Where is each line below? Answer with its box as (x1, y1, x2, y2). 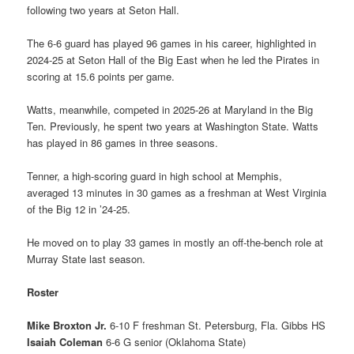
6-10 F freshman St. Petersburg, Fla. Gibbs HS (107, 318, 326, 333)
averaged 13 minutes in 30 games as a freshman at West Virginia (27, 184, 327, 200)
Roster (27, 284, 59, 300)
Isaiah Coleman (27, 334, 104, 350)
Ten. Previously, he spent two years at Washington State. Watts (27, 118, 319, 134)
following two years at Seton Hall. (27, 2, 180, 17)
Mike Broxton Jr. (27, 318, 107, 333)
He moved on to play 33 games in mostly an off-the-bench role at (27, 235, 324, 250)
